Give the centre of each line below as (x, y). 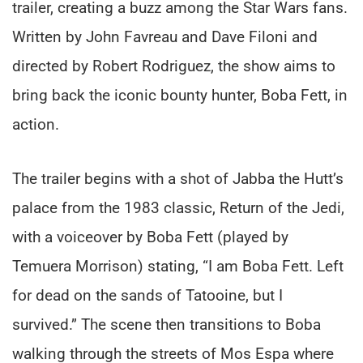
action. (36, 124)
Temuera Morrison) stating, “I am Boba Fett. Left (178, 266)
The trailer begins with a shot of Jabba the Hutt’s (178, 178)
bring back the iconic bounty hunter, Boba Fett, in (180, 95)
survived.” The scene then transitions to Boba (167, 324)
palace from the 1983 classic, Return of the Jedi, (178, 207)
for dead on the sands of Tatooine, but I (147, 295)
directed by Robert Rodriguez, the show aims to (174, 66)
